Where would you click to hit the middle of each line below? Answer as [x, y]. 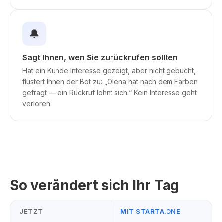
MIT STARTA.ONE [151, 211]
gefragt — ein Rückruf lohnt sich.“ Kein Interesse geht [110, 92]
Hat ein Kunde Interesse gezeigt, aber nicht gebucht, [109, 71]
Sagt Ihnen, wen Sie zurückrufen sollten [100, 57]
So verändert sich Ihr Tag [95, 185]
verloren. [37, 103]
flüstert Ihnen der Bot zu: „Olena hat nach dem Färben [110, 82]
